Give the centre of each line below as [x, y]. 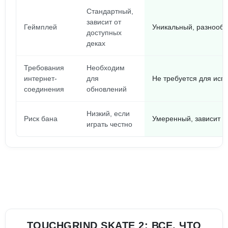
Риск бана [41, 119]
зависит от [104, 22]
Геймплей [40, 27]
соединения [44, 89]
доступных [104, 33]
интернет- [40, 78]
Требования [44, 68]
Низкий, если [108, 113]
